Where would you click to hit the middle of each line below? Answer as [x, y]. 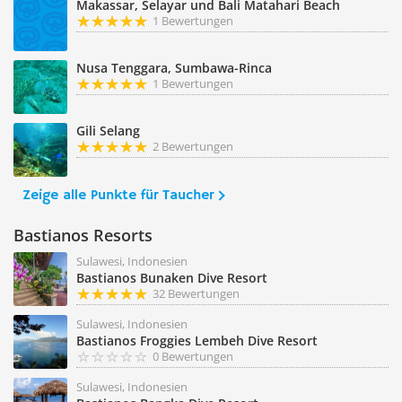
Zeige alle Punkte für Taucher [118, 196]
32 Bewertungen [196, 293]
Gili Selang [108, 131]
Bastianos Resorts [83, 235]
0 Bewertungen [193, 356]
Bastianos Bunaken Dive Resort [172, 278]
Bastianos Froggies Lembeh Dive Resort [197, 341]
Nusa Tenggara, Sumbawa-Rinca [174, 68]
